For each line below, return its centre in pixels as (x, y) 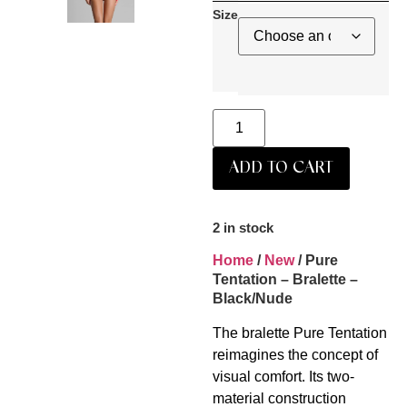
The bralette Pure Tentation (300, 333)
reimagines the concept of (295, 355)
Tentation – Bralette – (285, 280)
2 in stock (243, 228)
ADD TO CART (281, 168)
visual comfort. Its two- (283, 377)
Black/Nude (253, 299)
